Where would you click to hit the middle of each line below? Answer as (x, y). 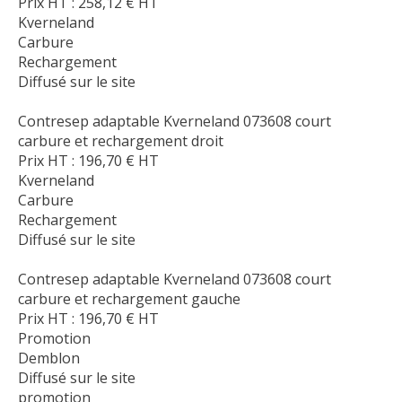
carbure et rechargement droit (121, 140)
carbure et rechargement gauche (129, 298)
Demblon (49, 358)
